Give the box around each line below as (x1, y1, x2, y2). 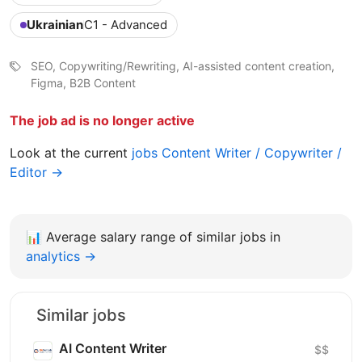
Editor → (10, 164, 63, 181)
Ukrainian (27, 17, 83, 33)
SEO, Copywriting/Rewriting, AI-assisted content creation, (31, 59, 335, 74)
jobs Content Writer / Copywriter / (132, 145, 342, 162)
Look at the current (10, 145, 132, 162)
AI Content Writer (59, 340, 166, 357)
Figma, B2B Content (31, 76, 136, 90)
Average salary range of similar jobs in (46, 229, 280, 246)
